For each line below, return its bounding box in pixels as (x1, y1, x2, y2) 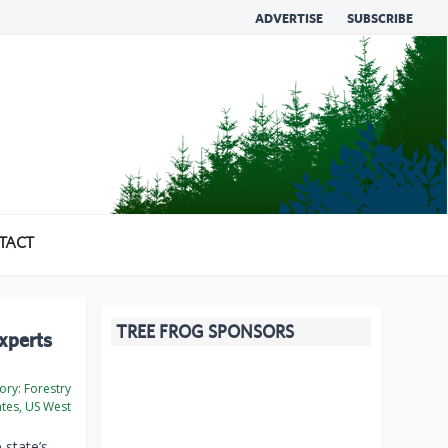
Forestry (21, 380, 71, 398)
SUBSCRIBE (347, 11, 413, 26)
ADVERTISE (255, 11, 323, 26)
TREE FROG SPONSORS (116, 321, 294, 343)
